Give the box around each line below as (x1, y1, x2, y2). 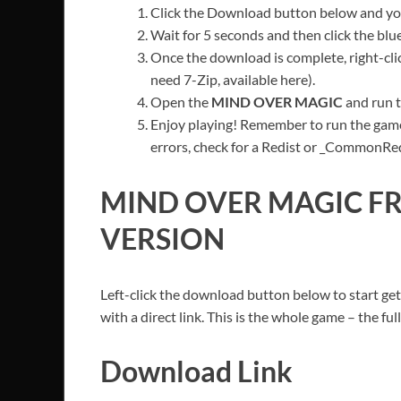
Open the (150, 92, 211, 110)
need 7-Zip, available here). (150, 70, 315, 88)
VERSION (100, 220, 225, 256)
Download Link (100, 354, 293, 389)
